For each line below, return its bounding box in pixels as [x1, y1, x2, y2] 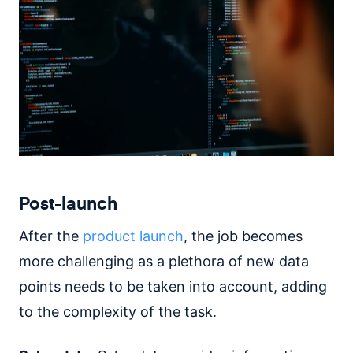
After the [19, 228, 83, 245]
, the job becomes [184, 228, 303, 245]
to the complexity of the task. [19, 303, 217, 321]
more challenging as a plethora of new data [19, 253, 309, 270]
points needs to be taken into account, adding [19, 278, 327, 295]
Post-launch [19, 191, 117, 215]
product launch [83, 228, 184, 245]
